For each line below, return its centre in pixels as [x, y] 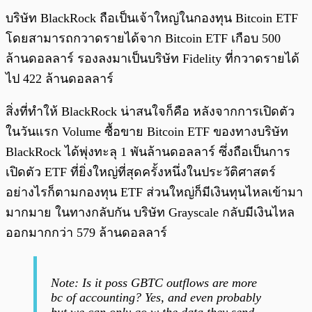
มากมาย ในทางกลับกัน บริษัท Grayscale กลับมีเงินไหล [150, 212]
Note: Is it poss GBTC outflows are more [154, 282]
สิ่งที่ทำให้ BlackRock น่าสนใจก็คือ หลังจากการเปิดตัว [150, 111]
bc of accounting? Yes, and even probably [156, 297]
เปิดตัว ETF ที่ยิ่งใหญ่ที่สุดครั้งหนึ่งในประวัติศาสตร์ [141, 172]
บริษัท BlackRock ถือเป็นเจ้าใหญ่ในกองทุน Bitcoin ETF [152, 18]
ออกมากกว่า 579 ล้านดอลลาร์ [86, 232]
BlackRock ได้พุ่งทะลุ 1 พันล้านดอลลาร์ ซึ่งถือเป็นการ [148, 151]
